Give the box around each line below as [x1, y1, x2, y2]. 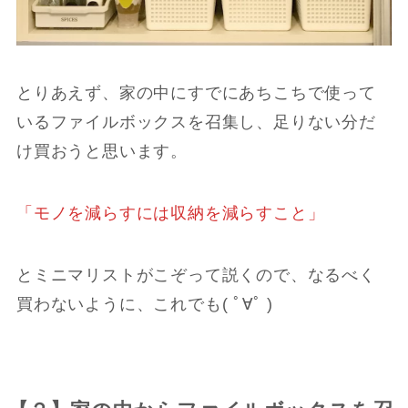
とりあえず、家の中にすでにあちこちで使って [15, 84, 376, 103]
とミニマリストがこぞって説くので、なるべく [15, 265, 376, 284]
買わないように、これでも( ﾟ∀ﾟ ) [15, 294, 274, 313]
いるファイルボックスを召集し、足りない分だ [15, 113, 376, 132]
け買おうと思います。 [15, 142, 188, 161]
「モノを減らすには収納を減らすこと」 [15, 204, 325, 223]
